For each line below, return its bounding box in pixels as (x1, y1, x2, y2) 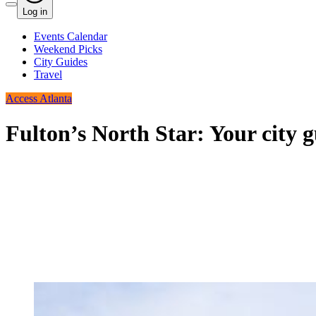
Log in (23, 6, 47, 18)
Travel (34, 68, 62, 81)
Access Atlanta (6, 92, 72, 105)
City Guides (34, 56, 87, 68)
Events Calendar (34, 30, 107, 43)
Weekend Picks (34, 43, 102, 56)
